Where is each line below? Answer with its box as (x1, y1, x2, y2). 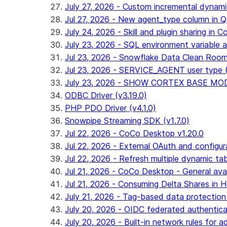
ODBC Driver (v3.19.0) (65, 90, 147, 100)
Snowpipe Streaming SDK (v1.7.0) (65, 116, 190, 126)
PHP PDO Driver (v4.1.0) (65, 103, 156, 113)
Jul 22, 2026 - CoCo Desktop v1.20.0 (65, 128, 204, 138)
